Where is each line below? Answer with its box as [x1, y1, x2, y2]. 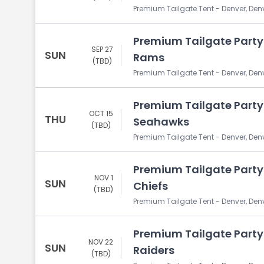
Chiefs [133, 179, 168, 193]
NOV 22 [88, 237, 113, 247]
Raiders [133, 243, 174, 258]
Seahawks [133, 114, 189, 129]
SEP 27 [91, 44, 113, 54]
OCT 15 [89, 108, 113, 118]
